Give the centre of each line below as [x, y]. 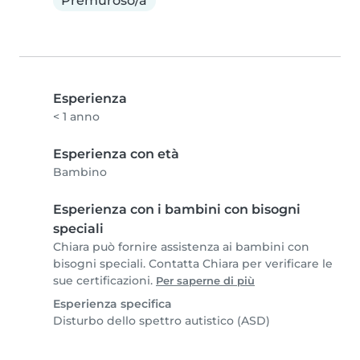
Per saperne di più [205, 281]
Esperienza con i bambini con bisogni [177, 210]
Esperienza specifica [112, 304]
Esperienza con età [116, 154]
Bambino [80, 172]
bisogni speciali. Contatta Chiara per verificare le [193, 264]
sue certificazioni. [104, 281]
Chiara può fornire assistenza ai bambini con [181, 247]
